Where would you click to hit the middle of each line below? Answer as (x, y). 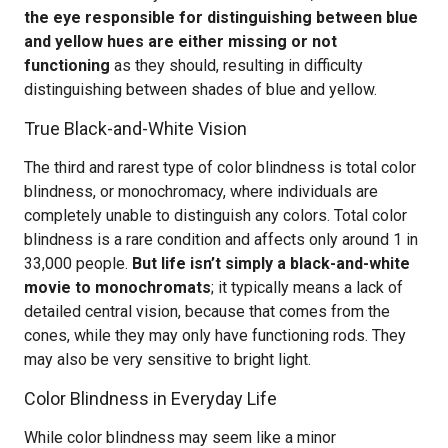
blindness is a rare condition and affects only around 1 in (221, 239)
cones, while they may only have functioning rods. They (215, 335)
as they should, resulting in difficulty (236, 65)
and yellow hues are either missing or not (180, 41)
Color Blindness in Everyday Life (150, 398)
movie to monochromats (117, 287)
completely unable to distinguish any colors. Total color (215, 215)
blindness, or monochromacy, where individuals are (201, 191)
